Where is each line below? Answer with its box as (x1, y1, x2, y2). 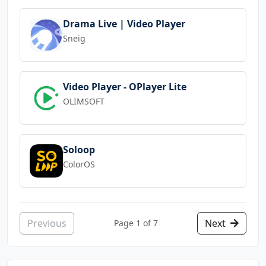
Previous (27, 216, 66, 230)
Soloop (63, 142, 95, 156)
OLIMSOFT (63, 95, 104, 107)
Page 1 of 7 (113, 217, 158, 229)
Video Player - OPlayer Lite (63, 80, 186, 93)
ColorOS (63, 158, 95, 170)
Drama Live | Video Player (63, 17, 185, 30)
